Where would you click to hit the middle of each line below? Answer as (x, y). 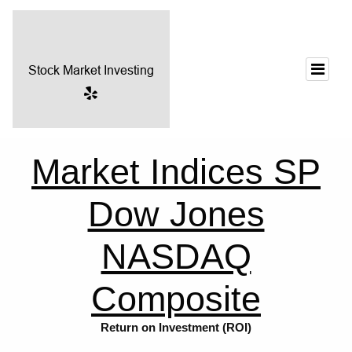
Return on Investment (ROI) (176, 327)
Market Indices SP (176, 172)
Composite (176, 299)
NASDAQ (176, 257)
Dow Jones (176, 214)
